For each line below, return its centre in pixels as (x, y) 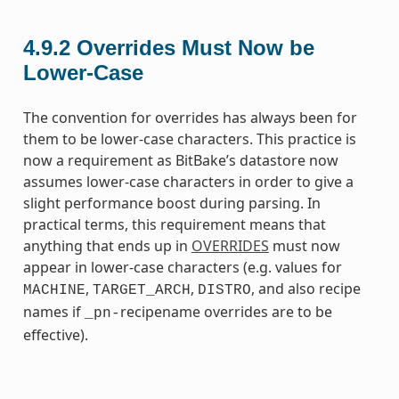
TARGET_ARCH (141, 290)
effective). (55, 334)
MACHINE (54, 290)
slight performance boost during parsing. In (171, 203)
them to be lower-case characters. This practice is (189, 138)
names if (53, 311)
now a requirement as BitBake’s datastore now (180, 160)
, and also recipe (305, 288)
